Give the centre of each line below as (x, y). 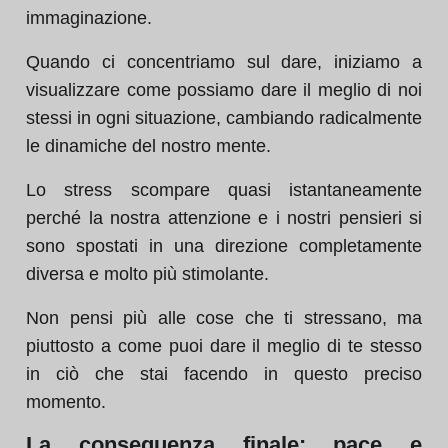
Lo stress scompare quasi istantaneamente (224, 190)
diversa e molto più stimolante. (147, 274)
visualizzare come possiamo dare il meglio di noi (224, 90)
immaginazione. (89, 18)
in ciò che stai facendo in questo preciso (224, 374)
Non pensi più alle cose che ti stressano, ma (224, 318)
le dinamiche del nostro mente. (148, 146)
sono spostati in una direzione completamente (224, 246)
